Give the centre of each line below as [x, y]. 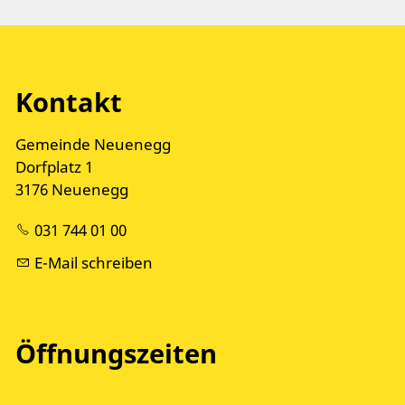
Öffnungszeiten [116, 353]
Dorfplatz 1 [54, 167]
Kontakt [69, 102]
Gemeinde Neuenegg [93, 145]
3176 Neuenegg [72, 190]
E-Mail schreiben [94, 262]
